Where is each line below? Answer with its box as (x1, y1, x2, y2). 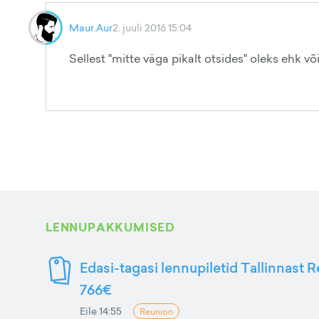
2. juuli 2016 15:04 (113, 21, 192, 34)
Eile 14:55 (80, 304, 122, 318)
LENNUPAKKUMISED (46, 219, 175, 236)
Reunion (140, 305, 173, 318)
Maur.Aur (69, 21, 113, 34)
